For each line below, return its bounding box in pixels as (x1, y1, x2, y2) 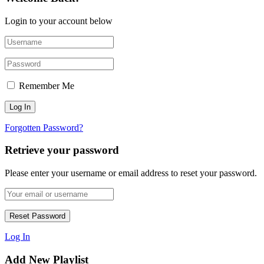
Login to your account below (5, 15, 113, 26)
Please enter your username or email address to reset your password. (5, 168, 257, 179)
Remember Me (19, 80, 74, 91)
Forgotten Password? (5, 122, 83, 133)
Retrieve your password (5, 144, 119, 157)
